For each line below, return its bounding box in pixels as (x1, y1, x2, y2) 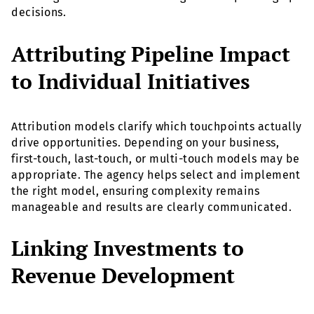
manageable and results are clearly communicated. (11, 200, 292, 214)
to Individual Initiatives (11, 67, 250, 95)
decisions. (11, 5, 66, 19)
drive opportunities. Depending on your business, (11, 135, 279, 149)
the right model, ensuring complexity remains (11, 184, 259, 198)
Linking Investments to (11, 234, 244, 263)
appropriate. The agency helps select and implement (11, 168, 300, 182)
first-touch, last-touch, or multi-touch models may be (11, 151, 300, 165)
